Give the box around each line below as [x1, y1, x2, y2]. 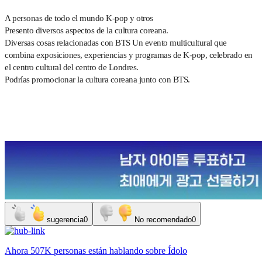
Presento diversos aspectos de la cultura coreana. [5, 25, 168, 35]
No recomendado [135, 215, 192, 224]
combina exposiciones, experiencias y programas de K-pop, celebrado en [5, 50, 253, 60]
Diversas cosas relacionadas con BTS [5, 37, 130, 47]
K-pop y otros [104, 13, 153, 23]
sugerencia [47, 215, 84, 224]
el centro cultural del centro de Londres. [5, 62, 139, 72]
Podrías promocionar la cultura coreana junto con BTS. [5, 74, 190, 84]
